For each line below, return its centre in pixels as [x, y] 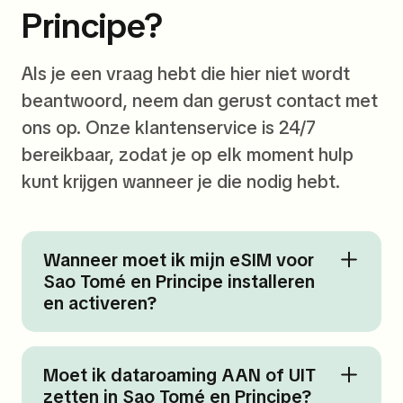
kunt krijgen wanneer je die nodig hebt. [181, 182]
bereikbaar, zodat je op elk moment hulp [188, 155]
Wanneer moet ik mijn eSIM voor [179, 260]
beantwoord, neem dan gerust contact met [200, 101]
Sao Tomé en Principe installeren [179, 282]
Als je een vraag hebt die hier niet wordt [186, 74]
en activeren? [100, 304]
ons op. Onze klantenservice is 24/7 [169, 128]
